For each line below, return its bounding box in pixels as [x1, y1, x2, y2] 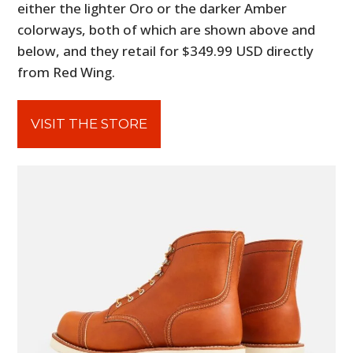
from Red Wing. [17, 62, 116, 81]
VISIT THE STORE [31, 115, 148, 132]
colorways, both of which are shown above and [17, 20, 316, 39]
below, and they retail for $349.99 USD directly [17, 41, 314, 60]
